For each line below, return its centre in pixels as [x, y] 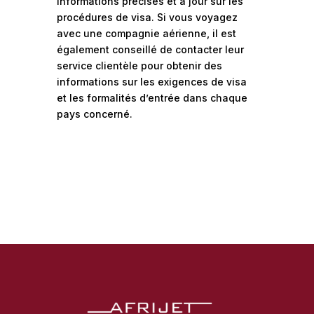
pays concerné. [94, 114]
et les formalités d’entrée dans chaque [152, 98]
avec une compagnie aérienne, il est [146, 33]
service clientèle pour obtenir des [139, 66]
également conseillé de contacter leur [150, 49]
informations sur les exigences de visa [151, 82]
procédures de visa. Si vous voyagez [147, 17]
